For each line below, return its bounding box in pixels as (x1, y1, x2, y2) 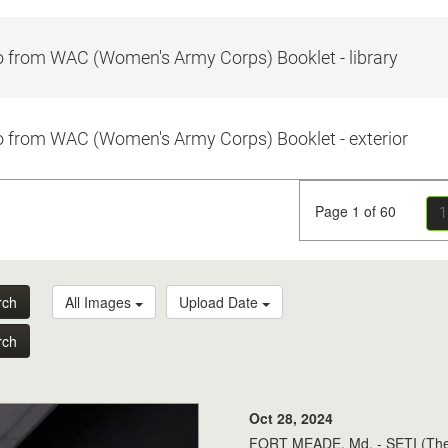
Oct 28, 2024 (249, 407, 334, 428)
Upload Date (178, 292, 262, 313)
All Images (64, 292, 135, 313)
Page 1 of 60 (315, 200, 396, 221)
